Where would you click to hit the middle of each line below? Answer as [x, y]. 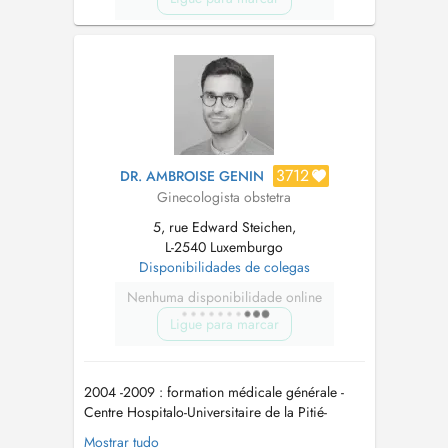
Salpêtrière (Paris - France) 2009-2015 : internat [224, 432]
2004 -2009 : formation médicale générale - [213, 392]
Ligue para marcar [224, 324]
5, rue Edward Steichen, [224, 227]
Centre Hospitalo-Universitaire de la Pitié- [205, 412]
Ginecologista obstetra [224, 197]
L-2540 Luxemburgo [224, 247]
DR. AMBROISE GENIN [191, 176]
